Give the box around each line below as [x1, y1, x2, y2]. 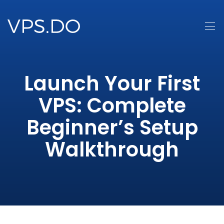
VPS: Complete [38, 91, 186, 119]
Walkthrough [45, 135, 179, 163]
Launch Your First [24, 69, 200, 97]
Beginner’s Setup [26, 113, 198, 141]
